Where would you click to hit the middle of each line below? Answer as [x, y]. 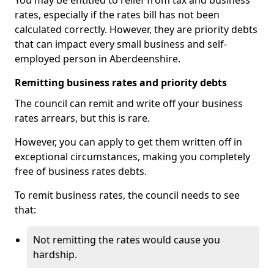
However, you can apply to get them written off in [128, 142]
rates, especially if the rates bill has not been [117, 15]
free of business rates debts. [81, 171]
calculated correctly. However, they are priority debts [136, 29]
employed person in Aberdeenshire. [98, 59]
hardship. [55, 254]
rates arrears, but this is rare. [82, 118]
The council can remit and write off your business [129, 103]
